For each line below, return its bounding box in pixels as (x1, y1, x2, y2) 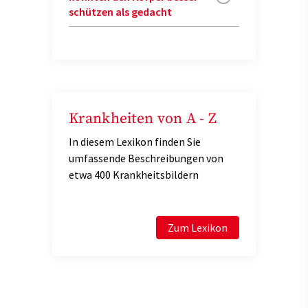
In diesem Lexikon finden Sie (69, 134, 201, 148)
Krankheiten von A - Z (69, 109, 217, 128)
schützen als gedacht (69, 4, 172, 19)
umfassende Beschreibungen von (69, 151, 223, 165)
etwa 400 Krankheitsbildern (69, 167, 199, 181)
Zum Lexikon (168, 220, 228, 234)
